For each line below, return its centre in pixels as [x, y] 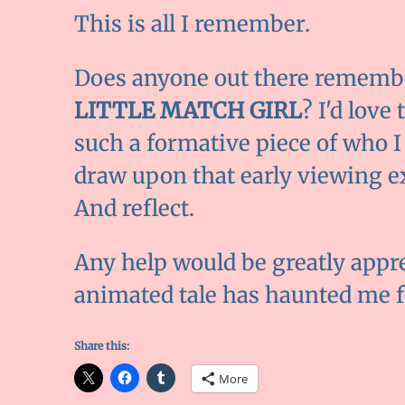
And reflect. [134, 209]
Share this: [102, 346]
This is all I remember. [192, 24]
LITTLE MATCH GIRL [188, 111]
